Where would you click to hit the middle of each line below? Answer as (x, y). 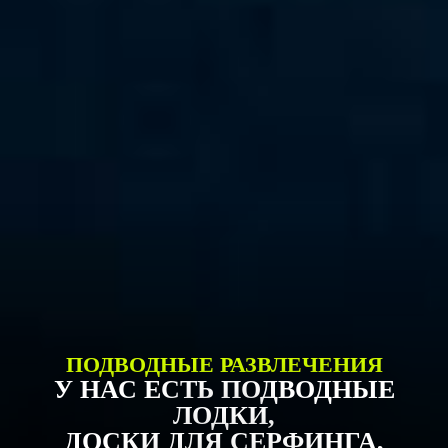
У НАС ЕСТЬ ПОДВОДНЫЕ (224, 389)
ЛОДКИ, (224, 415)
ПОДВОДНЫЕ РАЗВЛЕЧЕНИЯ (224, 364)
